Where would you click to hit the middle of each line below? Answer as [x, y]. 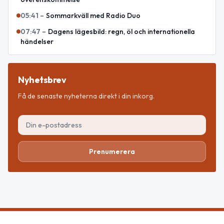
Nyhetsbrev [42, 80]
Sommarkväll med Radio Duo [93, 16]
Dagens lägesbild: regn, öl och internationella [121, 32]
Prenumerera [112, 152]
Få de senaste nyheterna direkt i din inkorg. [86, 96]
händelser [37, 42]
